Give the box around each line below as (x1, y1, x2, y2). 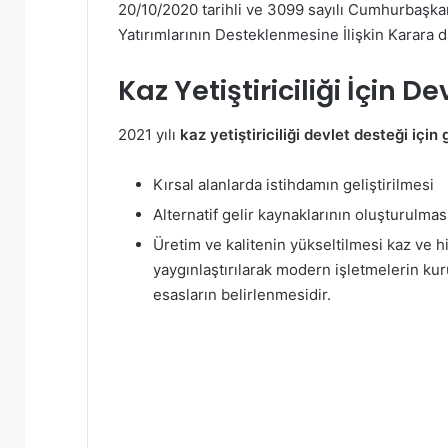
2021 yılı (118, 125, 180, 145)
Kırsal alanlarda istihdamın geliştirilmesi (153, 175, 434, 195)
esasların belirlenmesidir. (153, 285, 331, 305)
